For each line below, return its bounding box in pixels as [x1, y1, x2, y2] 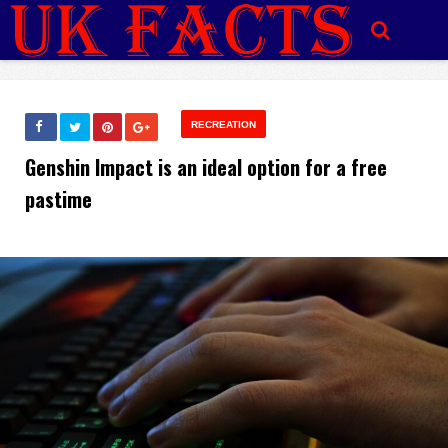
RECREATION [191, 119, 256, 130]
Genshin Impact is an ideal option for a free [25, 152, 387, 182]
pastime [25, 184, 92, 214]
